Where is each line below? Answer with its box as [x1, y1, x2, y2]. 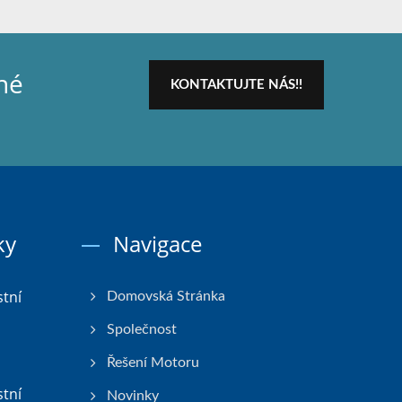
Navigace [113, 229, 202, 258]
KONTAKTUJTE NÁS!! [170, 78, 302, 92]
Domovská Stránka [107, 289, 225, 303]
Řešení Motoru [107, 355, 199, 370]
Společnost [107, 322, 177, 336]
